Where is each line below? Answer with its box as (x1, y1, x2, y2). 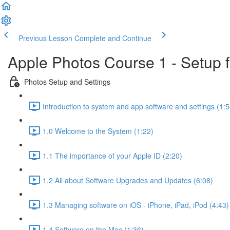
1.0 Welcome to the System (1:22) (43, 125, 154, 136)
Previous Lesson (18, 33, 72, 43)
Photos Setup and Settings (24, 76, 110, 87)
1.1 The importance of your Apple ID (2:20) (43, 150, 182, 161)
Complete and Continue (74, 33, 151, 43)
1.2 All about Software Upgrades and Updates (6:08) (43, 175, 213, 185)
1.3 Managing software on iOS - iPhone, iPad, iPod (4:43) (43, 199, 229, 210)
